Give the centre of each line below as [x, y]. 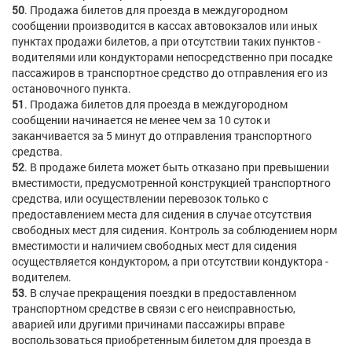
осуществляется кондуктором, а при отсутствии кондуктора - [170, 261]
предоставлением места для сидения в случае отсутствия [162, 214]
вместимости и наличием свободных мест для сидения [154, 246]
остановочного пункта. [71, 88]
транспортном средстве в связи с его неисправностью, [154, 308]
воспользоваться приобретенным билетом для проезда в [161, 340]
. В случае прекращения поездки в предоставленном [160, 293]
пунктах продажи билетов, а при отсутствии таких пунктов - [166, 41]
